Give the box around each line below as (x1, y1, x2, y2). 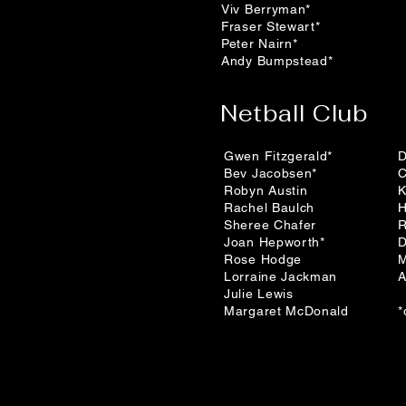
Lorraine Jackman (224, 269, 338, 284)
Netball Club (220, 99, 368, 128)
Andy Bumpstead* (221, 53, 333, 68)
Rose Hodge (224, 252, 302, 266)
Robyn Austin (224, 183, 313, 198)
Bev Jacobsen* (224, 166, 318, 180)
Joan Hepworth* (224, 235, 325, 249)
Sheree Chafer (224, 217, 317, 232)
